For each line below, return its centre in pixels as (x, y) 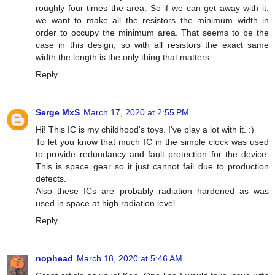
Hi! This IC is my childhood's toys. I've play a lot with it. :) (145, 129)
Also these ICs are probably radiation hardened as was (152, 191)
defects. (51, 178)
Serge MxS (58, 112)
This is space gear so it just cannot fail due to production (152, 166)
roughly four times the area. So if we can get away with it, (152, 8)
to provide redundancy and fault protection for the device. (152, 154)
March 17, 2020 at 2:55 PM (136, 112)
